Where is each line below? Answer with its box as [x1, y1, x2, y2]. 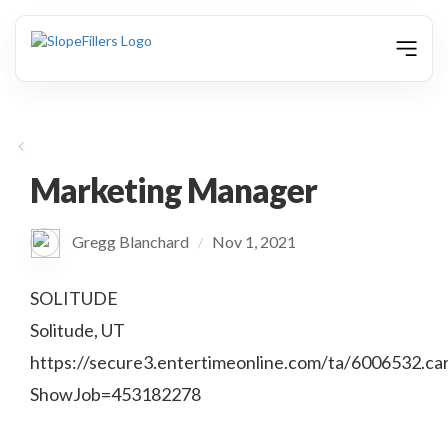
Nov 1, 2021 [212, 232, 296, 251]
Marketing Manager [30, 170, 318, 210]
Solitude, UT [30, 319, 125, 341]
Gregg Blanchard [69, 232, 198, 251]
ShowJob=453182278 [30, 383, 201, 405]
